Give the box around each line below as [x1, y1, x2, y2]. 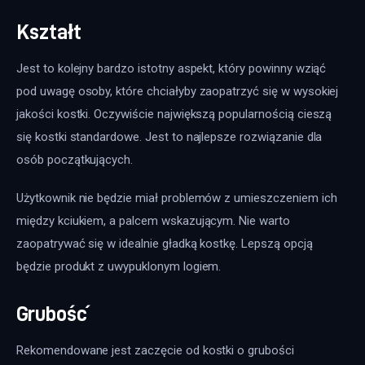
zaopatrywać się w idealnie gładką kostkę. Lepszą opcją [16, 236, 316, 252]
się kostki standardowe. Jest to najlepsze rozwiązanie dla [16, 129, 326, 144]
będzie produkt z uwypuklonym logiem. [16, 259, 222, 275]
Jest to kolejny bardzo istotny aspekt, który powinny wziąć [16, 60, 330, 76]
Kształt [16, 20, 82, 42]
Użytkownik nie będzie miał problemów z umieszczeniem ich [16, 191, 341, 206]
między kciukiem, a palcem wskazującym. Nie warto [16, 213, 293, 229]
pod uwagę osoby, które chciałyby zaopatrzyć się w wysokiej [16, 83, 342, 99]
